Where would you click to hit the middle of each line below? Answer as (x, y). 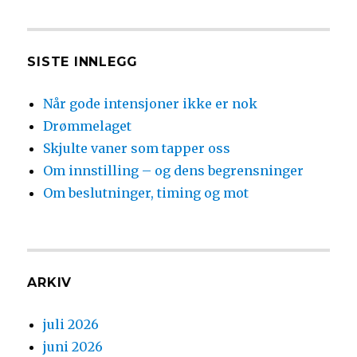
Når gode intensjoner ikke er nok (151, 104)
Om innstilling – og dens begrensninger (174, 171)
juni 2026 (73, 347)
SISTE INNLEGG (83, 62)
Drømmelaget (88, 126)
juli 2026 (71, 325)
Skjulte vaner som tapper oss (137, 149)
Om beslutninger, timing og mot (146, 193)
